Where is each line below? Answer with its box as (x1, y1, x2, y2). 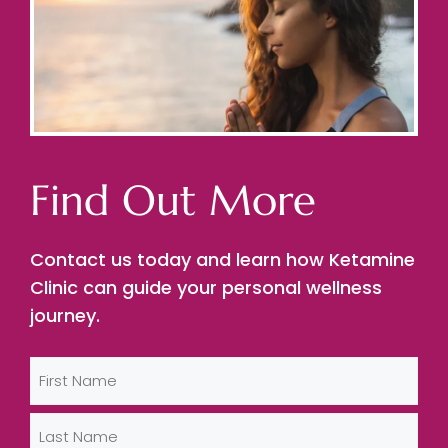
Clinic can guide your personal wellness (30, 274, 382, 300)
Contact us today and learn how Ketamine (30, 246, 415, 272)
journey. (30, 302, 100, 328)
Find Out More (30, 173, 316, 227)
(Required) (32, 388, 103, 408)
